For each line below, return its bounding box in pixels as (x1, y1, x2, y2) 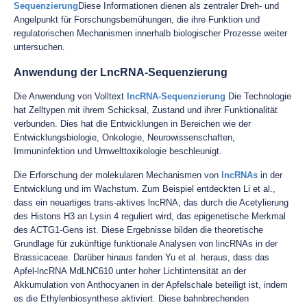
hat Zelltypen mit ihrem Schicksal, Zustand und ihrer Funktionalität (14, 105, 278, 115)
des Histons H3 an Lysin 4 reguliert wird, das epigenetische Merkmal (14, 211, 286, 221)
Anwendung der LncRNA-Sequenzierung (14, 66, 228, 78)
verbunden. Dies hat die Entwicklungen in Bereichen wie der (14, 119, 251, 129)
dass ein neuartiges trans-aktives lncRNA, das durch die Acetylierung (14, 197, 288, 208)
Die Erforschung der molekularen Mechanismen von (14, 170, 221, 180)
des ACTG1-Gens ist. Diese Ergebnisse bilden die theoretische (14, 225, 263, 235)
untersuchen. (14, 42, 65, 52)
